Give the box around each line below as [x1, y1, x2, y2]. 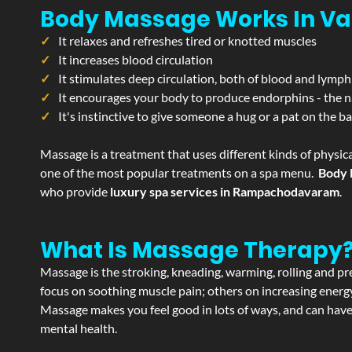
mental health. [40, 321, 117, 335]
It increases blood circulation [58, 52, 213, 67]
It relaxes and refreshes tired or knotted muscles [58, 33, 317, 48]
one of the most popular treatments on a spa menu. [40, 165, 318, 180]
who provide [40, 184, 108, 199]
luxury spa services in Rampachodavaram [108, 184, 339, 199]
